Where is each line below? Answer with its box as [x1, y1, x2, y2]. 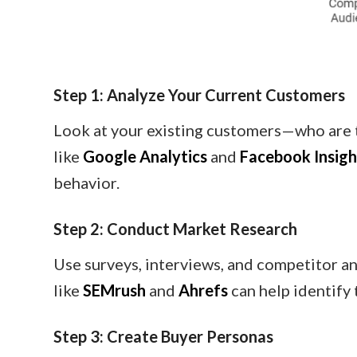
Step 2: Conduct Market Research [53, 218, 297, 238]
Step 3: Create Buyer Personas [53, 326, 273, 346]
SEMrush [83, 280, 146, 300]
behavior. [53, 172, 120, 192]
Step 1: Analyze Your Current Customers [53, 84, 345, 104]
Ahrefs [178, 280, 228, 300]
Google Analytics [83, 146, 207, 166]
